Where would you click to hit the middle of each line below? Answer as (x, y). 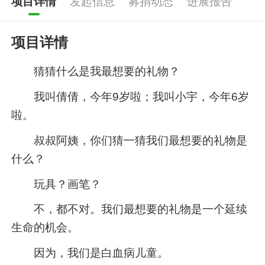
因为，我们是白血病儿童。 (90, 253)
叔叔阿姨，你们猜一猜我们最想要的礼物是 (130, 140)
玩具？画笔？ (56, 184)
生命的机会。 (45, 228)
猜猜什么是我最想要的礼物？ (96, 71)
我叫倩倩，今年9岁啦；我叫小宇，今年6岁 (130, 96)
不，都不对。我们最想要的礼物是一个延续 (130, 209)
